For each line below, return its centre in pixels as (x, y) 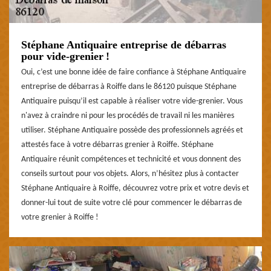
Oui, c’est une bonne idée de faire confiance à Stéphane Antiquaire (134, 73)
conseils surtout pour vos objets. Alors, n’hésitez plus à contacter (130, 174)
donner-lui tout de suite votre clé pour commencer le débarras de (132, 203)
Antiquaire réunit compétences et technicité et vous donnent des (131, 160)
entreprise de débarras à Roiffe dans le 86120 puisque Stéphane (129, 87)
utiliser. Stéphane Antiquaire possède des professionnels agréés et (132, 131)
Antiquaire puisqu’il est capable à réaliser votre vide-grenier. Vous (132, 102)
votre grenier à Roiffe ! (60, 218)
